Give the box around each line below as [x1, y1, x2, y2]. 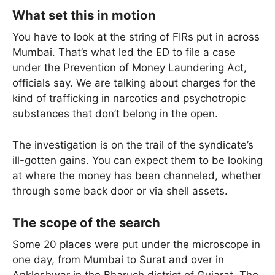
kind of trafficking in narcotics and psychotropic [12, 92, 246, 105]
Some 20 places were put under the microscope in [12, 238, 260, 251]
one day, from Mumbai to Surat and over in [12, 254, 224, 266]
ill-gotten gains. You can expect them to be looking [12, 153, 263, 166]
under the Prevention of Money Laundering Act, [12, 61, 247, 74]
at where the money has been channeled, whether [12, 169, 261, 182]
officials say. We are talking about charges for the [12, 77, 256, 90]
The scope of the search [12, 215, 160, 231]
